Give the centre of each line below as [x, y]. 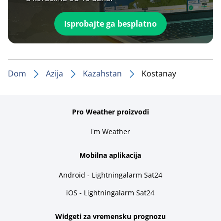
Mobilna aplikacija [110, 155]
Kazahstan [102, 73]
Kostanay [159, 73]
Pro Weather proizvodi [110, 111]
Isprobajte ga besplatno [110, 23]
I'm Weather [110, 131]
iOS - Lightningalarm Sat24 [110, 192]
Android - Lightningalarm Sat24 [110, 175]
